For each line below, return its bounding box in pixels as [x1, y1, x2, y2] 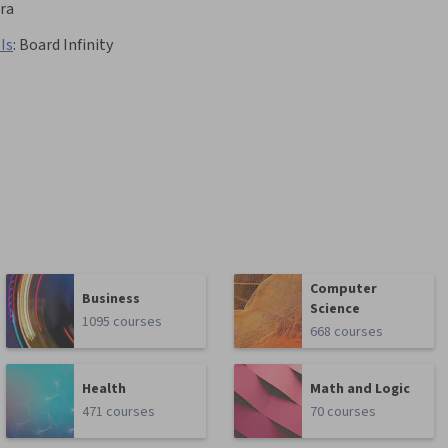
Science [310, 299, 361, 320]
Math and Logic [310, 379, 411, 400]
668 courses [310, 322, 384, 343]
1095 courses [82, 312, 163, 333]
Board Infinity [19, 34, 113, 57]
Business [82, 289, 141, 310]
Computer [310, 279, 378, 300]
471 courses [82, 402, 156, 423]
